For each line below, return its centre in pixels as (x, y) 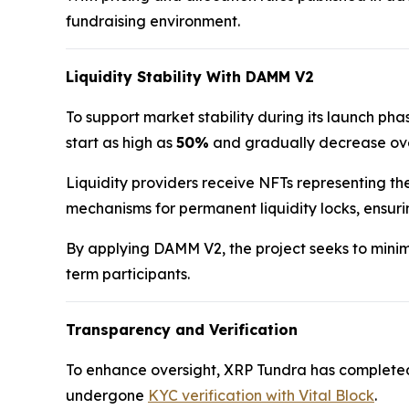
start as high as (121, 143)
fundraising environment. (153, 21)
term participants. (128, 274)
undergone (107, 396)
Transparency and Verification (182, 330)
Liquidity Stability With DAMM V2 (190, 77)
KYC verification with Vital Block (261, 396)
